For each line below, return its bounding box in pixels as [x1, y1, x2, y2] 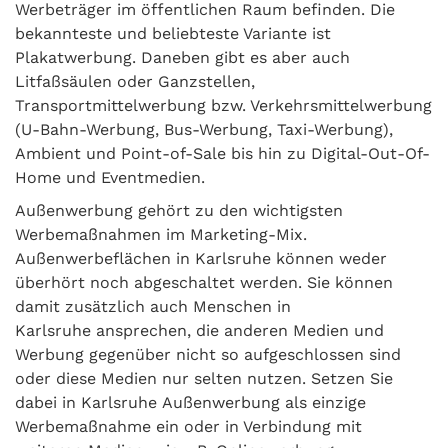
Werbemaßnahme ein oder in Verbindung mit [15, 417, 362, 437]
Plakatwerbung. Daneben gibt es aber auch [15, 48, 350, 68]
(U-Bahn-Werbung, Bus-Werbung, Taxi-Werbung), [15, 120, 393, 140]
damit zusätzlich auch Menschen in [15, 297, 291, 317]
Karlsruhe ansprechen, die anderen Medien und [15, 321, 384, 341]
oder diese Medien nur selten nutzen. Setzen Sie [15, 369, 393, 389]
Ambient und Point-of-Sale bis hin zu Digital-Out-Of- [15, 144, 430, 164]
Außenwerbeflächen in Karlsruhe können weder [15, 249, 387, 269]
